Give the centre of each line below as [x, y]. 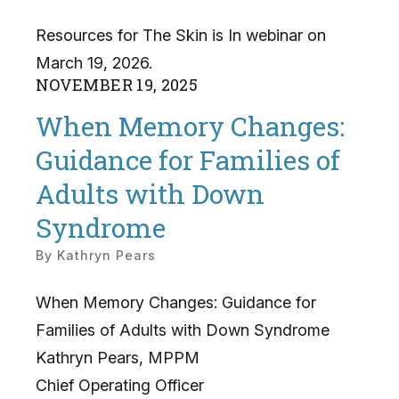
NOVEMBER [84, 84]
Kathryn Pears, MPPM [118, 357]
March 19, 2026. [94, 62]
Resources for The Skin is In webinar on [181, 35]
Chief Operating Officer [120, 385]
